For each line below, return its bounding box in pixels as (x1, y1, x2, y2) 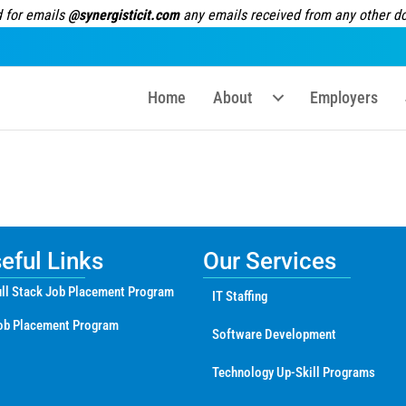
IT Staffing (212, 288, 267, 305)
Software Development (212, 326, 336, 343)
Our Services (203, 247, 336, 275)
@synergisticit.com (67, 6, 179, 24)
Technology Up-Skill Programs (212, 364, 375, 382)
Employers (310, 88, 379, 108)
